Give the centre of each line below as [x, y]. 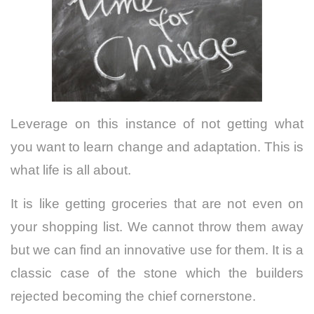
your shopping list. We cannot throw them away [157, 227]
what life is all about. [71, 170]
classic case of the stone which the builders [157, 273]
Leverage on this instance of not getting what [157, 124]
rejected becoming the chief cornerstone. [135, 296]
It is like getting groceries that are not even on [157, 204]
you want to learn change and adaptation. [137, 147]
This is [284, 147]
